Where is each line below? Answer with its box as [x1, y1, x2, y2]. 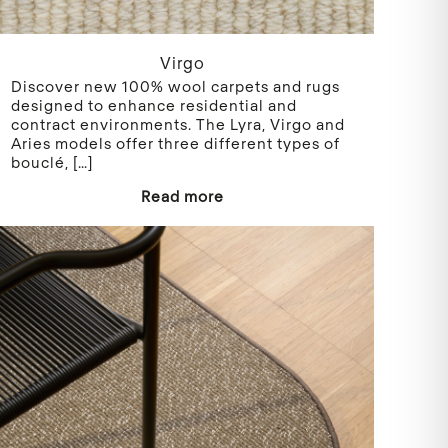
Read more [140, 186, 224, 205]
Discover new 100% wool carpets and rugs [11, 76, 341, 95]
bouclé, [11, 152, 70, 171]
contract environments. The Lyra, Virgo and [11, 114, 346, 133]
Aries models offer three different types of [11, 133, 341, 152]
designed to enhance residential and [11, 95, 298, 114]
